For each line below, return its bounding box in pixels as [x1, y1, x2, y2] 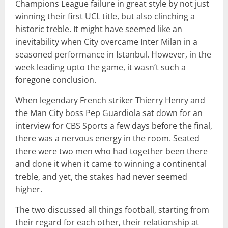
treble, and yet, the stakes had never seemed [15, 170, 187, 182]
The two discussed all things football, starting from [15, 204, 209, 215]
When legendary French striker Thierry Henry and [15, 94, 205, 106]
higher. [15, 183, 42, 195]
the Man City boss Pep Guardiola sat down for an [15, 107, 203, 119]
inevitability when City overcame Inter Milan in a [15, 36, 197, 47]
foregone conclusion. [15, 74, 96, 85]
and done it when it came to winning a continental [15, 158, 207, 169]
